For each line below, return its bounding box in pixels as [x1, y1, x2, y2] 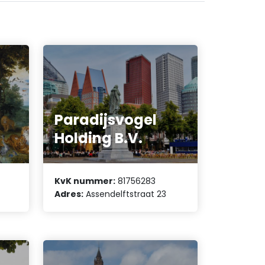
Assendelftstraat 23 [83, 188, 167, 201]
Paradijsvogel [54, 109, 157, 130]
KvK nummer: [54, 175, 116, 188]
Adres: [54, 188, 84, 201]
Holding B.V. [54, 128, 143, 148]
